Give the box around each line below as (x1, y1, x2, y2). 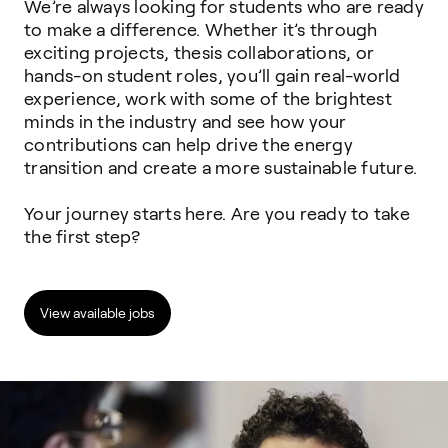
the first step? (24, 227, 140, 247)
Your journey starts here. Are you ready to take (24, 204, 410, 224)
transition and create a (24, 158, 215, 178)
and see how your (201, 112, 347, 132)
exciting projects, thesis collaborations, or (24, 43, 374, 63)
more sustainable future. (215, 158, 417, 178)
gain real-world (274, 66, 401, 86)
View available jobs (40, 305, 155, 321)
